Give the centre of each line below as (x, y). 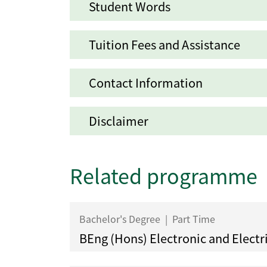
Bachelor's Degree (121, 219)
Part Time (193, 219)
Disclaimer (119, 121)
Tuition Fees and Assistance (164, 45)
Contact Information (146, 83)
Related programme (164, 176)
